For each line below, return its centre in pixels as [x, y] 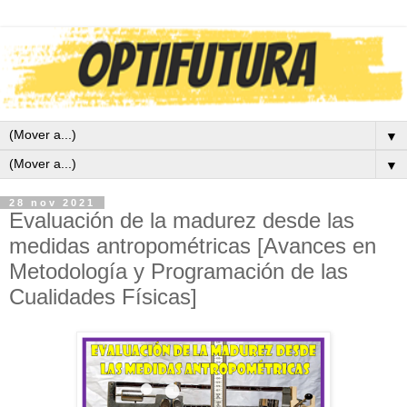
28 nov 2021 [52, 203]
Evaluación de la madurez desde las [182, 221]
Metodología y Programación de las [179, 272]
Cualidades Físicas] [103, 297]
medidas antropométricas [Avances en [193, 246]
